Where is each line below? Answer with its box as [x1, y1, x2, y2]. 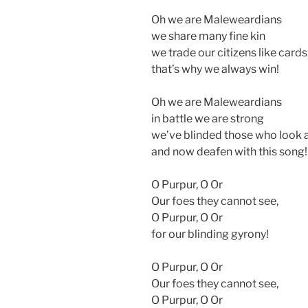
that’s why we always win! [151, 62, 279, 76]
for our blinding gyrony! [151, 227, 269, 241]
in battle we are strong [151, 111, 264, 125]
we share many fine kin [151, 29, 265, 43]
